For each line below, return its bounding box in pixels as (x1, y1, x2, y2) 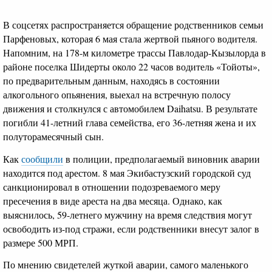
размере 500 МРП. (3, 236, 78, 249)
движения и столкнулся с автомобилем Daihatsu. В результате (3, 102, 257, 115)
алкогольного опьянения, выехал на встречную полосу (3, 88, 231, 101)
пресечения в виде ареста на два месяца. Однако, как (3, 194, 222, 207)
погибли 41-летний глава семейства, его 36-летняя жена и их (3, 116, 256, 129)
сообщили (21, 152, 63, 165)
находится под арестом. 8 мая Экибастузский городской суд (3, 166, 251, 179)
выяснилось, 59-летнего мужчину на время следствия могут (3, 208, 252, 221)
